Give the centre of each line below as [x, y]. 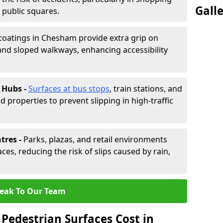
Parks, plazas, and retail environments [95, 139]
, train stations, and [146, 89]
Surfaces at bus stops [69, 89]
